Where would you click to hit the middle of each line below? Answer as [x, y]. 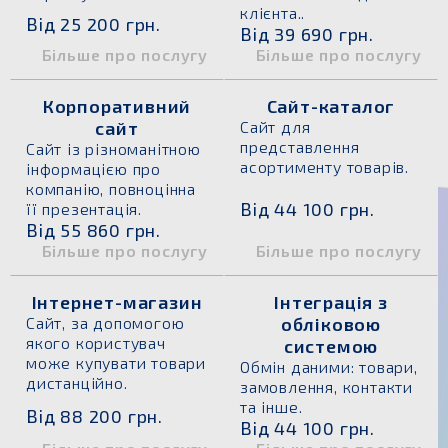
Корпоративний [117, 106]
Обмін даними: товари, [329, 366]
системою [331, 346]
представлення [300, 146]
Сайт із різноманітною [113, 148]
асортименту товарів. [325, 166]
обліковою [331, 324]
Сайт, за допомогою [105, 322]
